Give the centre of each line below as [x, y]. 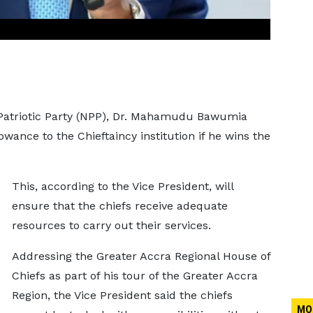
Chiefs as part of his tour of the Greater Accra [134, 276]
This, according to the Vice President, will [122, 186]
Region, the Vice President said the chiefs [122, 295]
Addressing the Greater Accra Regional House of [141, 256]
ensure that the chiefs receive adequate [119, 206]
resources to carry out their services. [111, 225]
